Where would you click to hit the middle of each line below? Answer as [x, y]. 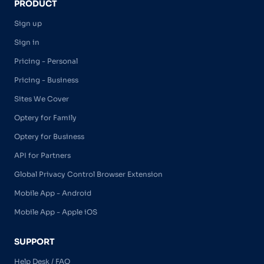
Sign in [27, 42]
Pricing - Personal [46, 61]
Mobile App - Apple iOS [56, 212]
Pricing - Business [46, 80]
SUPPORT [34, 242]
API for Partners [42, 156]
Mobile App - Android [53, 193]
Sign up [28, 24]
